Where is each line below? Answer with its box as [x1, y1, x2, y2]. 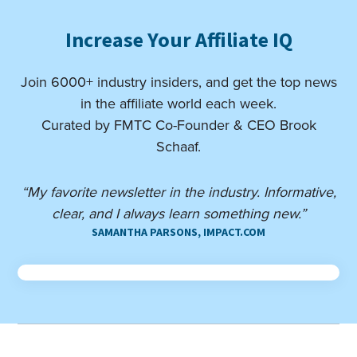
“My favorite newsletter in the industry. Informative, [21, 182, 336, 202]
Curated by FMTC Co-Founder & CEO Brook [41, 115, 316, 135]
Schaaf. [156, 136, 201, 156]
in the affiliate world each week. [80, 93, 277, 113]
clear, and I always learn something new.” [51, 203, 306, 223]
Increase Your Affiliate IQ [65, 26, 292, 53]
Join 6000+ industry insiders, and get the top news [20, 72, 337, 92]
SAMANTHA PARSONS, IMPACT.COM [92, 225, 265, 239]
